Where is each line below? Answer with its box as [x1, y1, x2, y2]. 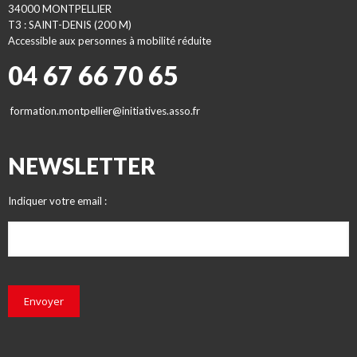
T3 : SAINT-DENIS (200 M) [8, 18, 131, 31]
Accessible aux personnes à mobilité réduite [8, 34, 211, 47]
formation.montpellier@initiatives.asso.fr [10, 104, 200, 117]
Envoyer [24, 294, 64, 308]
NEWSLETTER [8, 152, 155, 179]
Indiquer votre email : [8, 194, 107, 207]
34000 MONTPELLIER [8, 2, 112, 15]
